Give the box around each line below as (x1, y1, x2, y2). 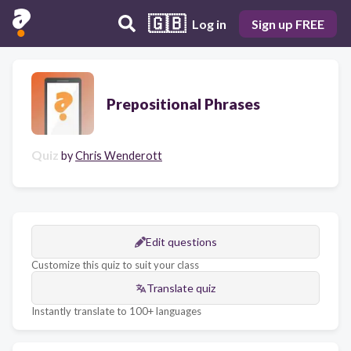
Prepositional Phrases (107, 94, 260, 113)
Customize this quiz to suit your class (31, 259, 199, 271)
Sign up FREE (251, 16, 324, 31)
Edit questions (145, 235, 217, 248)
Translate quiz (147, 281, 215, 295)
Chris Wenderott (75, 149, 162, 162)
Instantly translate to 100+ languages (31, 305, 201, 317)
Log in (192, 16, 226, 31)
